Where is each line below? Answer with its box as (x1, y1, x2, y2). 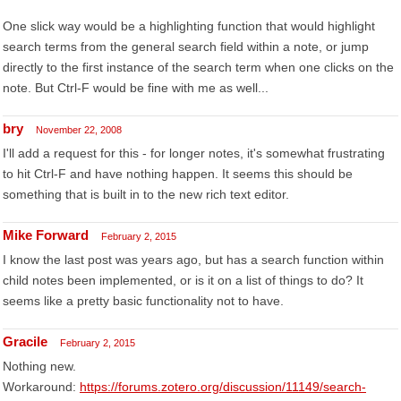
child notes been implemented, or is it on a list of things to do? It (3, 273, 363, 287)
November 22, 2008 (36, 124, 122, 135)
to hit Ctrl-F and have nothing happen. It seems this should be (3, 166, 353, 181)
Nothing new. (3, 359, 76, 373)
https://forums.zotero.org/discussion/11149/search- (80, 380, 366, 394)
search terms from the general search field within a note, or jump (3, 39, 369, 54)
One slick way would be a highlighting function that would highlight (3, 19, 375, 33)
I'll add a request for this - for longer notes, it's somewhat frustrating (3, 146, 385, 160)
